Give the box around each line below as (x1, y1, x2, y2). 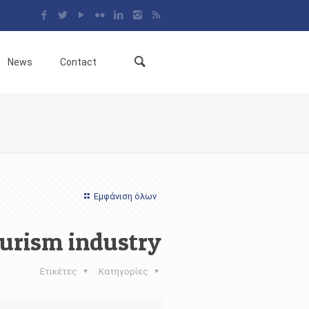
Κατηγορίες (99, 266, 151, 277)
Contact (59, 57, 97, 68)
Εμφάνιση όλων (93, 191, 157, 201)
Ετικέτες (40, 266, 80, 277)
